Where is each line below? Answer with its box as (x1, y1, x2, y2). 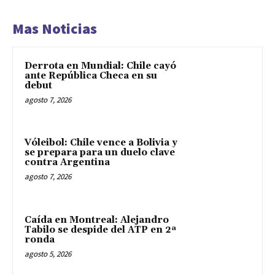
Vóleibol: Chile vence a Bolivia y (25, 137, 177, 149)
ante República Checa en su (25, 69, 157, 82)
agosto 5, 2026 (25, 249, 71, 260)
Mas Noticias (12, 18, 97, 38)
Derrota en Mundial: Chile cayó (25, 60, 176, 72)
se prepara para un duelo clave (25, 147, 175, 159)
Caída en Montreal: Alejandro (25, 214, 169, 227)
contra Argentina (25, 157, 110, 169)
